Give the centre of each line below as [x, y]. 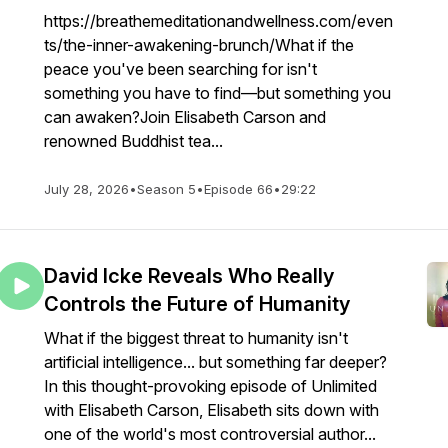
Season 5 [166, 189]
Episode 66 [238, 189]
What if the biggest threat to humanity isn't [196, 338]
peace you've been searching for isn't [180, 69]
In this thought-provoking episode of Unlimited [210, 386]
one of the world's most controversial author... [210, 434]
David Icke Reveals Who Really [189, 276]
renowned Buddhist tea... [133, 141]
